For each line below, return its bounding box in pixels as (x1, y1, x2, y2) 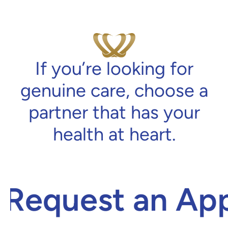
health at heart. (52, 123, 176, 146)
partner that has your (28, 101, 200, 124)
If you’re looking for (35, 58, 193, 80)
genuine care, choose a (20, 79, 208, 102)
